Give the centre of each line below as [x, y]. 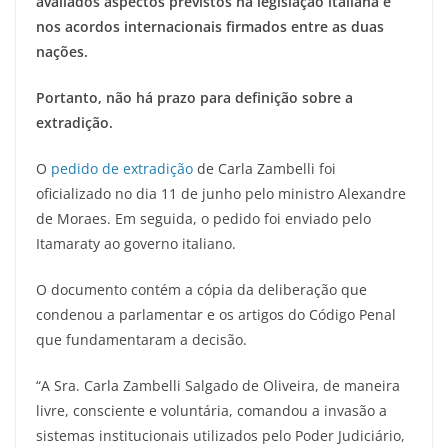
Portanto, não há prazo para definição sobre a [194, 97]
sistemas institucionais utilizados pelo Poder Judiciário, [220, 435]
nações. [62, 51]
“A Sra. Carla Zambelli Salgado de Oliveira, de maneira [218, 385]
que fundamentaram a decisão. [143, 339]
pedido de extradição [122, 168]
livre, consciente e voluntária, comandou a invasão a [211, 410]
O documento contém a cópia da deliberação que [201, 289]
